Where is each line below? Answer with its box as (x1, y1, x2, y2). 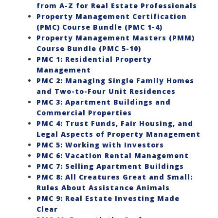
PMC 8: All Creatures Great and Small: (36, 172, 193, 182)
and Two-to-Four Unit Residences (36, 86, 176, 96)
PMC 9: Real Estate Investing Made (36, 193, 180, 203)
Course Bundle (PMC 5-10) (36, 43, 141, 53)
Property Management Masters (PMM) (36, 33, 195, 42)
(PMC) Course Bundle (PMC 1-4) (36, 22, 163, 32)
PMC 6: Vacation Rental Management (36, 150, 189, 160)
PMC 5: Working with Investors (36, 140, 164, 149)
